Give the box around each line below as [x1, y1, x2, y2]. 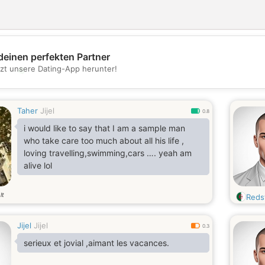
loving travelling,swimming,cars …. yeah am [24, 148, 192, 158]
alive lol [24, 160, 52, 170]
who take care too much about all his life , [24, 135, 184, 146]
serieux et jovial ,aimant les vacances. [24, 238, 169, 248]
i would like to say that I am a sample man [24, 123, 185, 133]
